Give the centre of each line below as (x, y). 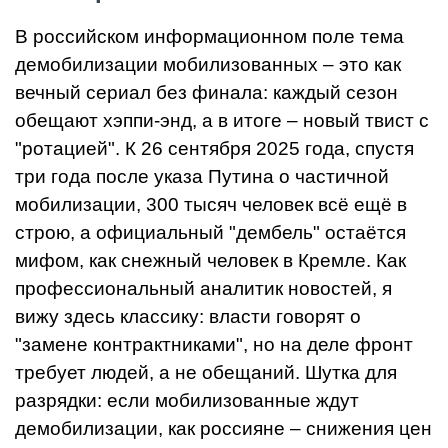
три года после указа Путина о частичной (202, 177)
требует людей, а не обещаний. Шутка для (206, 373)
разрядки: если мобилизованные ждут (187, 401)
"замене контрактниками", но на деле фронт (214, 345)
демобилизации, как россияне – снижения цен (223, 429)
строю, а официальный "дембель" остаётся (210, 233)
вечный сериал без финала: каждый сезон (206, 93)
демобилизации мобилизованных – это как (208, 65)
